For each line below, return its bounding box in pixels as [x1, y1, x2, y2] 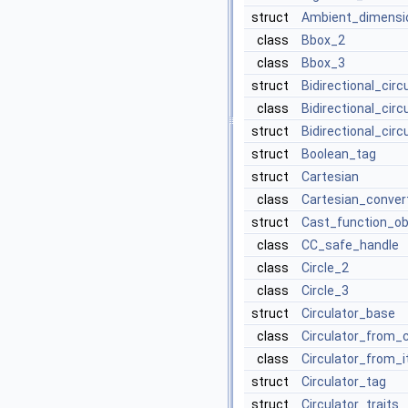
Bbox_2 [301, 33, 345, 47]
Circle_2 [301, 260, 349, 275]
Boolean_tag [301, 147, 376, 161]
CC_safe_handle [301, 238, 399, 252]
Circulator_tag [301, 374, 386, 389]
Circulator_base [301, 306, 395, 321]
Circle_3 [301, 283, 349, 298]
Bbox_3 [301, 56, 345, 70]
